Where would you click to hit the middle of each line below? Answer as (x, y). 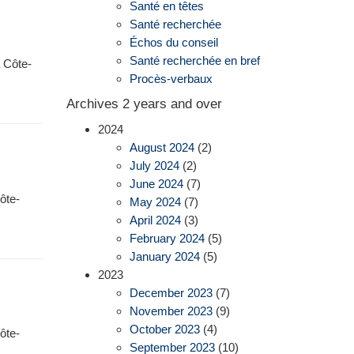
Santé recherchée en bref (194, 61)
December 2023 (171, 293)
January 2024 (164, 257)
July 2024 (154, 166)
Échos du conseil (173, 43)
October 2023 (164, 330)
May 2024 (155, 202)
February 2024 (167, 239)
